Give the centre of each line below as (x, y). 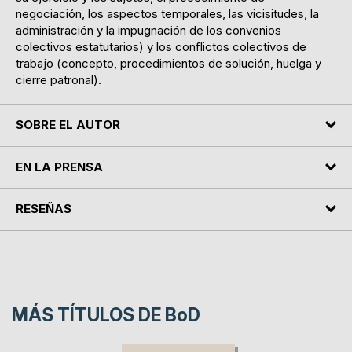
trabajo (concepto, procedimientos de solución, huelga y (169, 64)
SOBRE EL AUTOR (68, 125)
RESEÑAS (44, 209)
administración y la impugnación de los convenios (148, 31)
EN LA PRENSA (59, 167)
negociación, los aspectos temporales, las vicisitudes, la (167, 14)
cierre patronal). (59, 80)
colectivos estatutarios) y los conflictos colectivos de (161, 47)
